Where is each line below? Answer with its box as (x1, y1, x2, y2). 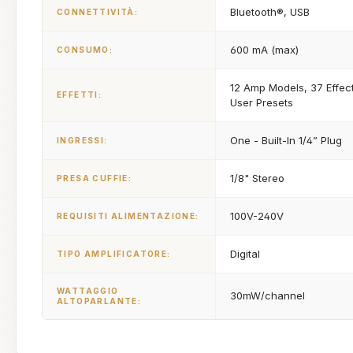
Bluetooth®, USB (230, 6, 310, 18)
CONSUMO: (57, 45, 113, 54)
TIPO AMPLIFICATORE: (57, 249, 171, 258)
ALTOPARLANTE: (57, 296, 142, 306)
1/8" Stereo (230, 172, 284, 184)
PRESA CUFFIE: (57, 173, 132, 183)
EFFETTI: (57, 90, 102, 99)
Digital (230, 247, 260, 260)
